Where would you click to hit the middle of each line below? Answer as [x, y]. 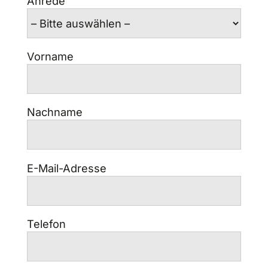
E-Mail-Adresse [66, 168]
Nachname [54, 112]
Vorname [50, 57]
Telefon [46, 223]
